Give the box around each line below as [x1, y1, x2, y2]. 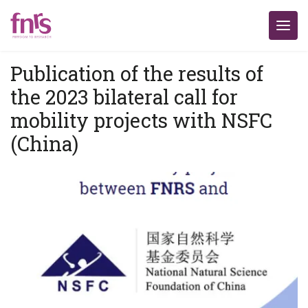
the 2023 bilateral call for [10, 84, 238, 110]
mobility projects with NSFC [10, 107, 272, 133]
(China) [10, 131, 78, 157]
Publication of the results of [10, 60, 263, 87]
